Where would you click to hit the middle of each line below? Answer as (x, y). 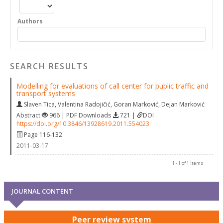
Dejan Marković (183, 104)
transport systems (46, 93)
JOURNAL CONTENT (42, 191)
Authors (30, 21)
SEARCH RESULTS (49, 66)
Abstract (29, 115)
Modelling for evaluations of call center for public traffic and (112, 86)
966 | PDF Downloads (80, 115)
